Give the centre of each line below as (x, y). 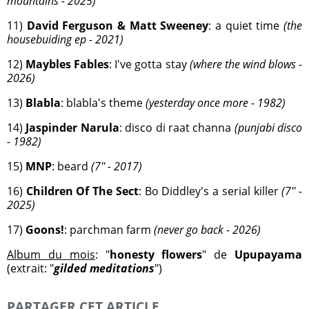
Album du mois (51, 255)
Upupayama (269, 255)
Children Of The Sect (81, 191)
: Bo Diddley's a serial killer (210, 191)
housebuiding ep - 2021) (65, 39)
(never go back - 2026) (207, 230)
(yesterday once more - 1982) (216, 103)
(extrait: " (30, 268)
